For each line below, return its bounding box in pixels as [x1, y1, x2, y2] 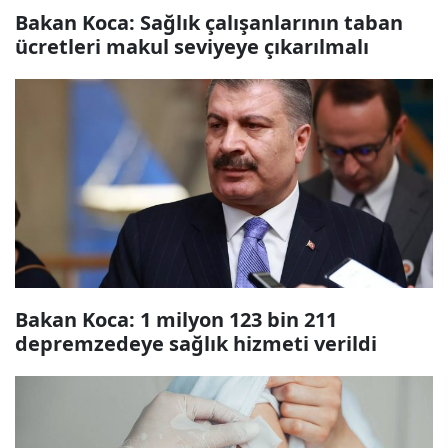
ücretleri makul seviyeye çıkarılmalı [15, 33, 369, 60]
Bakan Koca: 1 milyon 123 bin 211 [15, 306, 337, 333]
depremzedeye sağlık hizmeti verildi [15, 330, 377, 357]
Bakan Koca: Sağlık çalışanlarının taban [15, 9, 403, 36]
